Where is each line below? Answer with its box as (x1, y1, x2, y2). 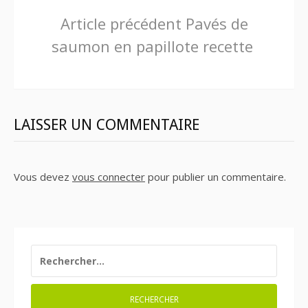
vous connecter (72, 170, 145, 184)
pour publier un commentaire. (145, 170, 286, 184)
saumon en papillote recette (52, 36, 253, 56)
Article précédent (60, 13, 181, 34)
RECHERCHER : (30, 244, 97, 258)
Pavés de (181, 13, 248, 34)
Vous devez (14, 170, 72, 184)
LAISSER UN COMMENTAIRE (14, 116, 199, 133)
